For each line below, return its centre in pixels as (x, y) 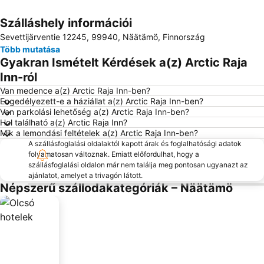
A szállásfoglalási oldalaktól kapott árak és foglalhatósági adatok (135, 143)
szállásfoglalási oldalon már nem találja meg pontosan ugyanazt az (138, 165)
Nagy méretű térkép (58, 31)
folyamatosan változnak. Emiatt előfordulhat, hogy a (114, 154)
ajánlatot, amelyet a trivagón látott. (85, 175)
